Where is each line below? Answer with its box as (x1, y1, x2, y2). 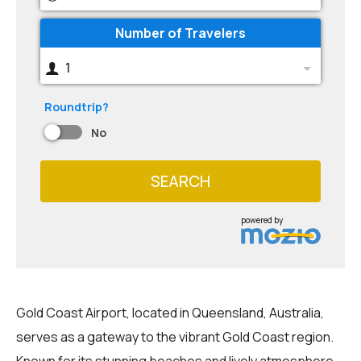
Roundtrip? (44, 99, 109, 114)
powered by (241, 214, 284, 226)
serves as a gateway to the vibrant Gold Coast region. (16, 327, 334, 346)
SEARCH (151, 170, 210, 192)
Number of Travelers (115, 24, 246, 42)
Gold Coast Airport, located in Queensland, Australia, (16, 303, 324, 322)
